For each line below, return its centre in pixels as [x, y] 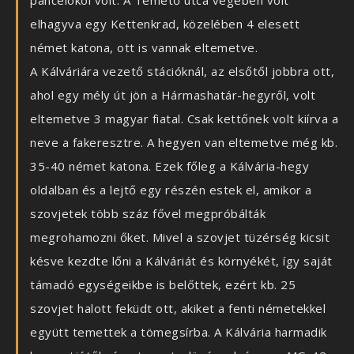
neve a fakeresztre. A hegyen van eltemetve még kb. [184, 143]
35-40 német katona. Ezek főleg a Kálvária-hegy [169, 166]
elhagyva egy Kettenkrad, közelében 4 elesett [165, 24]
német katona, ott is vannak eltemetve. [144, 48]
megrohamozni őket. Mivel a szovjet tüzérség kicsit [180, 237]
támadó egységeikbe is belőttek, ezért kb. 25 [163, 285]
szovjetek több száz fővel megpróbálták [148, 214]
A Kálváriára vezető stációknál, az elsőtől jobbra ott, [182, 72]
